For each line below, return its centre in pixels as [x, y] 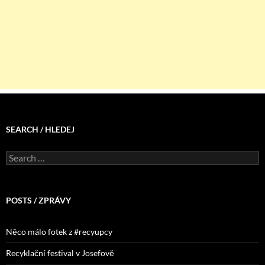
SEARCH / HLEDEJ [40, 129]
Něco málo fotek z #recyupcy [59, 232]
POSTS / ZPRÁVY [38, 200]
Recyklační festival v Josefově [60, 253]
